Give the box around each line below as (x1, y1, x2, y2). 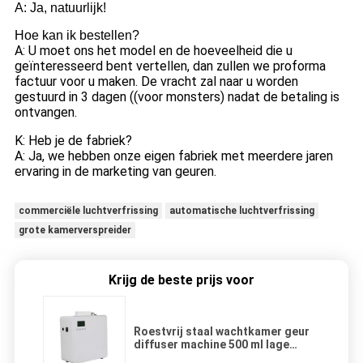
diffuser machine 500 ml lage (134, 338, 289, 352)
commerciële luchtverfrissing (18, 204, 158, 216)
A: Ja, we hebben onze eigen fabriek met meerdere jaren (14, 147, 333, 164)
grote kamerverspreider (18, 224, 131, 236)
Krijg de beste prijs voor (109, 272, 254, 288)
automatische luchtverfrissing (169, 204, 314, 216)
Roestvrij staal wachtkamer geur (134, 325, 310, 339)
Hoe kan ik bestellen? (14, 28, 139, 42)
